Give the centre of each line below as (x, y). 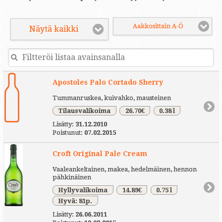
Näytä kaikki (54, 29)
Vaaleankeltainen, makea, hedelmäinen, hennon (125, 169)
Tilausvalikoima (84, 111)
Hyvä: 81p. (75, 201)
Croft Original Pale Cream (100, 154)
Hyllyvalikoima (83, 190)
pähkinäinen (72, 177)
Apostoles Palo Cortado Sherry (108, 82)
